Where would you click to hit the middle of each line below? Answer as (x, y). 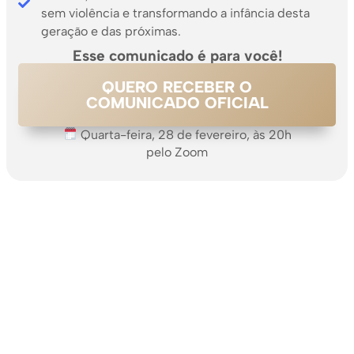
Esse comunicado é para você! (177, 55)
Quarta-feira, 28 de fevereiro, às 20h (184, 134)
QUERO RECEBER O (177, 87)
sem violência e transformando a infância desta (175, 13)
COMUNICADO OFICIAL (177, 102)
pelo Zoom (177, 152)
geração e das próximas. (111, 31)
